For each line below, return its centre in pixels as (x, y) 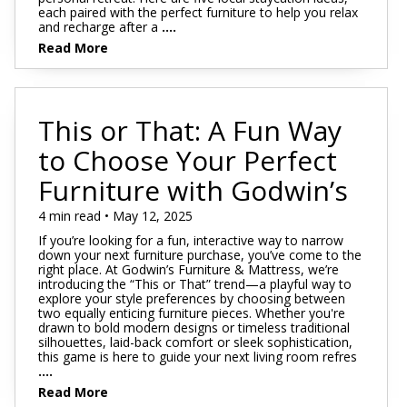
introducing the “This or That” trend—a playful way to (195, 284)
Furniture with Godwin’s (193, 190)
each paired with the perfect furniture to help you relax (198, 12)
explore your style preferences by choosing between (192, 299)
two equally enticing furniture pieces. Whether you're (192, 313)
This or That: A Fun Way (190, 130)
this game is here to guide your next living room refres (198, 357)
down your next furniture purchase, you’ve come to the (200, 255)
